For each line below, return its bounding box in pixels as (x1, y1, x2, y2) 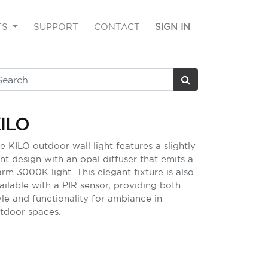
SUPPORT (33, 22, 79, 32)
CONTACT (93, 22, 140, 32)
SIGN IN (155, 22, 191, 32)
